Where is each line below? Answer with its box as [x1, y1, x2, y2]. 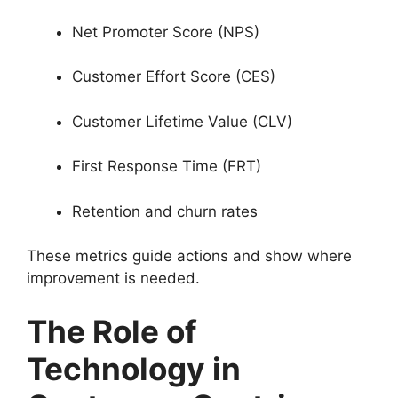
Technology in [27, 349, 241, 387]
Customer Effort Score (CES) [72, 68, 275, 85]
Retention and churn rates [72, 202, 258, 220]
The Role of [27, 312, 197, 350]
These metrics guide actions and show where [27, 247, 352, 265]
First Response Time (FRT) [72, 157, 261, 175]
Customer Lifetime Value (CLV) [72, 112, 292, 131]
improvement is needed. [27, 269, 200, 287]
